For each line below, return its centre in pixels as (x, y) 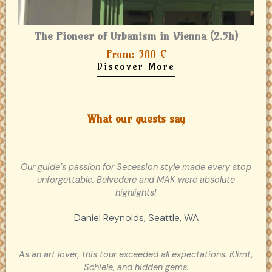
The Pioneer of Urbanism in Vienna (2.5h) (136, 36)
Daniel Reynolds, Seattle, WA (136, 218)
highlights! (136, 193)
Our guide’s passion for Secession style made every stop (136, 168)
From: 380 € (136, 55)
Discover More (136, 66)
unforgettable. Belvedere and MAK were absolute (136, 180)
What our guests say (136, 119)
